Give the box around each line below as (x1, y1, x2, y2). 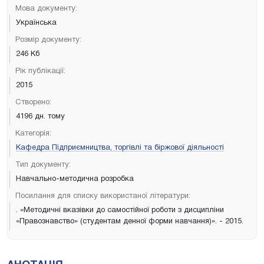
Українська (16, 19, 57, 27)
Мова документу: (15, 5, 77, 12)
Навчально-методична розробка (16, 175, 134, 183)
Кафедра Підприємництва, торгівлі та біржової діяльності (16, 144, 224, 151)
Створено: (15, 98, 51, 106)
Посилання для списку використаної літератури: (15, 192, 190, 200)
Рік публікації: (15, 67, 65, 75)
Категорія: (15, 130, 51, 137)
